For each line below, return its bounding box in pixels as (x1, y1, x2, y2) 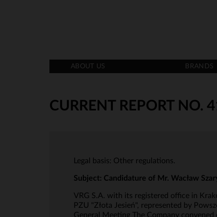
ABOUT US (71, 63, 106, 70)
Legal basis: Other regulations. (74, 157, 175, 165)
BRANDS (185, 63, 214, 70)
